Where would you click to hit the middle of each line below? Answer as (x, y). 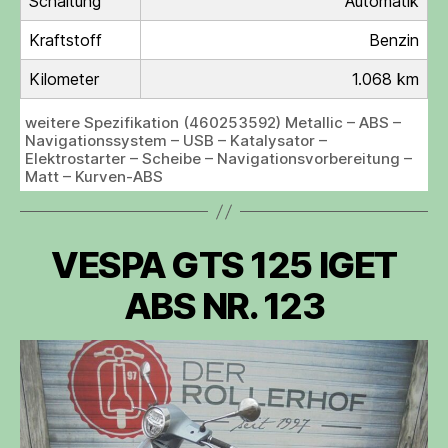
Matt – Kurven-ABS (94, 176)
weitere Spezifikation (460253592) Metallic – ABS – (213, 122)
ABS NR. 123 (224, 306)
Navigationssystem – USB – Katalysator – (176, 140)
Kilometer (64, 79)
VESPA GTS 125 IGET (224, 265)
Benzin (394, 40)
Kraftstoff (65, 40)
